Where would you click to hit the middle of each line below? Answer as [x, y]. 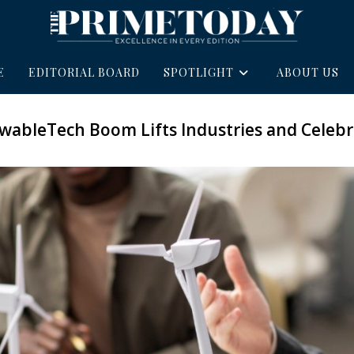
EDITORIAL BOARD [84, 72]
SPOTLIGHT [198, 72]
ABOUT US [307, 72]
